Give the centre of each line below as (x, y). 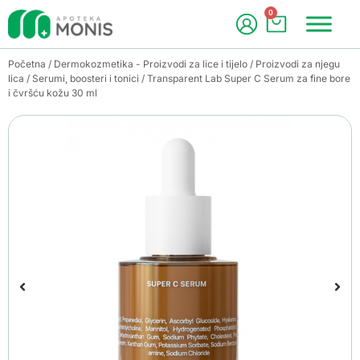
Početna (27, 64)
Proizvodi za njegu (298, 64)
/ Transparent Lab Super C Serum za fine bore (245, 78)
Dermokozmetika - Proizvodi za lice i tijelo (151, 64)
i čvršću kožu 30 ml (53, 93)
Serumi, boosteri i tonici (86, 78)
